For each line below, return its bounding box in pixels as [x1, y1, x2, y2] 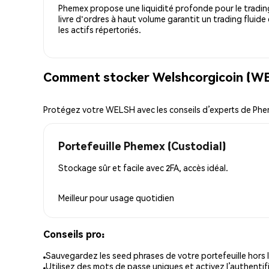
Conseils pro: [43, 227, 104, 240]
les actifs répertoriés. [58, 23, 141, 35]
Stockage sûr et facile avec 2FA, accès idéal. [58, 162, 228, 173]
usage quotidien [110, 192, 174, 203]
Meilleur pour [58, 192, 110, 203]
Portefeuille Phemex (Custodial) [58, 138, 226, 153]
